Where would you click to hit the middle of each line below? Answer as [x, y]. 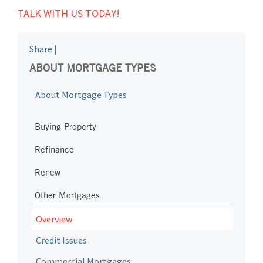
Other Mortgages [67, 195]
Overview [54, 219]
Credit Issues [61, 240]
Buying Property [65, 127]
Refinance [54, 149]
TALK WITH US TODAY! [69, 13]
